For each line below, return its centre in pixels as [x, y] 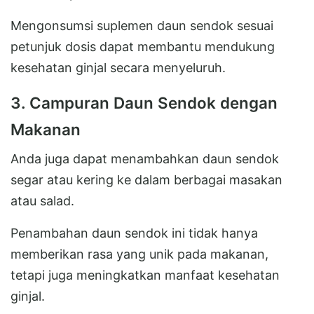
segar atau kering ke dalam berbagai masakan [146, 179]
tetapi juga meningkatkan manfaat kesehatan [145, 275]
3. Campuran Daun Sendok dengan [144, 102]
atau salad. [42, 200]
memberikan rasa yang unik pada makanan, [139, 254]
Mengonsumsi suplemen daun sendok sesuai [142, 25]
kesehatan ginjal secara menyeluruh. [118, 67]
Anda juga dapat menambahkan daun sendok [145, 158]
